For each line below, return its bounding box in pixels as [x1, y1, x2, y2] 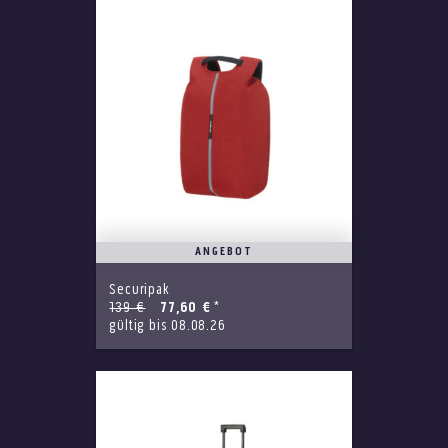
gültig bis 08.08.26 [109, 319, 226, 334]
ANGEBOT [195, 246, 253, 259]
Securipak [109, 283, 170, 298]
